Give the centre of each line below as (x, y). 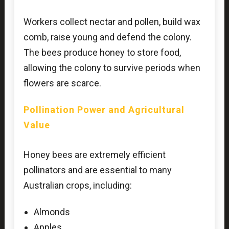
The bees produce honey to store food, (102, 53)
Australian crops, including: (77, 185)
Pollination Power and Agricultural (104, 109)
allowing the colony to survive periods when (112, 68)
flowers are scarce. (62, 83)
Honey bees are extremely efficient (94, 154)
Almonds (52, 212)
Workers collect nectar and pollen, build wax (112, 22)
